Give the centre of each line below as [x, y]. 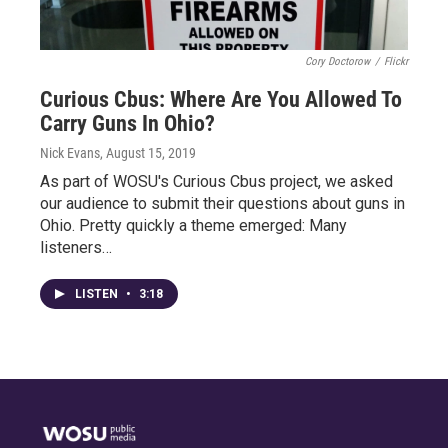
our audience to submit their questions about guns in [222, 203]
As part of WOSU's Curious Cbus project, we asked [216, 181]
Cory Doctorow [337, 61]
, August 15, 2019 [148, 153]
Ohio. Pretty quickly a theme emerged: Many [193, 225]
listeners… [76, 247]
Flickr [396, 61]
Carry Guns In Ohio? [127, 123]
